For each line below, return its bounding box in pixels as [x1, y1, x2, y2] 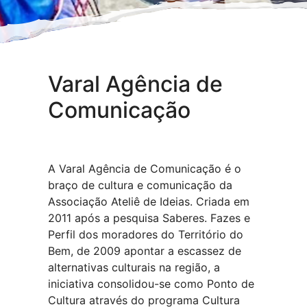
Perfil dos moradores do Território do [48, 228, 243, 242]
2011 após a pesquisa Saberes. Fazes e [48, 211, 250, 225]
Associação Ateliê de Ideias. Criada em [48, 195, 249, 209]
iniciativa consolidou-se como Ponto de [48, 277, 254, 291]
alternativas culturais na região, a [48, 260, 220, 275]
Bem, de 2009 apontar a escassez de [48, 244, 241, 258]
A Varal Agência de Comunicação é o [48, 162, 241, 176]
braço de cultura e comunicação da [48, 178, 232, 193]
